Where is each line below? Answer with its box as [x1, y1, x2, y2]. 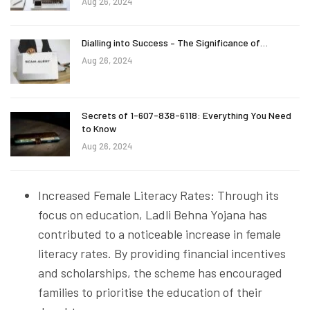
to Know [82, 122, 116, 134]
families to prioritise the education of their [38, 284, 262, 300]
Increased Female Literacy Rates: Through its [38, 187, 279, 203]
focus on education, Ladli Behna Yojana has [38, 206, 267, 222]
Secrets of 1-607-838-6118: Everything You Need [82, 109, 291, 121]
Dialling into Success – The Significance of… [82, 37, 268, 49]
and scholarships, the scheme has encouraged [38, 264, 282, 280]
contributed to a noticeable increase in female [38, 226, 281, 241]
